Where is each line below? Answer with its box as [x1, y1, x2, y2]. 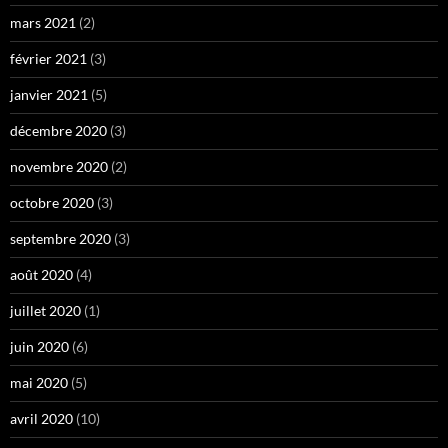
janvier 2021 [10, 85, 88, 103]
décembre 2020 [10, 121, 107, 139]
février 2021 [10, 49, 87, 67]
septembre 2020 [10, 229, 111, 247]
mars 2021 [10, 13, 76, 31]
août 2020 [10, 265, 73, 283]
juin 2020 [10, 337, 69, 355]
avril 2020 [10, 409, 73, 427]
